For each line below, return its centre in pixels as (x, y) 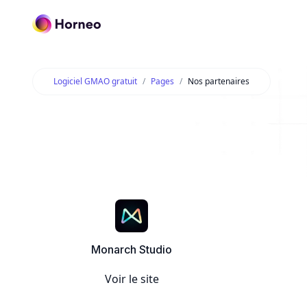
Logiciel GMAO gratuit (95, 81)
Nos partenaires (219, 81)
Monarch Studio (132, 249)
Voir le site (132, 279)
